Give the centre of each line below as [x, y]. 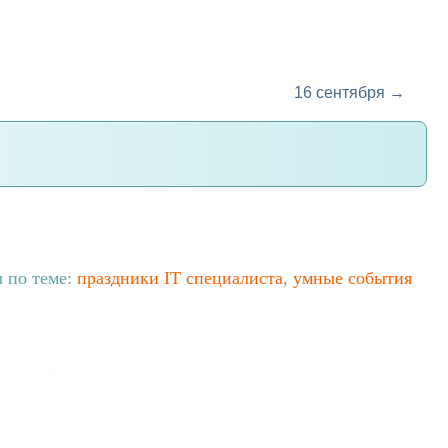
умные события [352, 278]
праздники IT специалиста [180, 278]
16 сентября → [349, 92]
